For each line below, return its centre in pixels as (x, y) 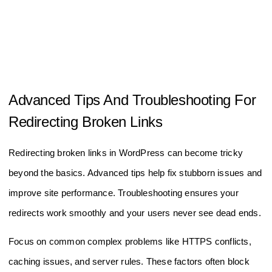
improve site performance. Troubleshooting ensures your (124, 192)
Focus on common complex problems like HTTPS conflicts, (130, 241)
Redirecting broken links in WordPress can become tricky (126, 152)
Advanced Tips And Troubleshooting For (132, 100)
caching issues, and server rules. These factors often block (129, 261)
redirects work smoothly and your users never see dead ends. (135, 212)
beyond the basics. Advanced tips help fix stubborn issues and (135, 172)
